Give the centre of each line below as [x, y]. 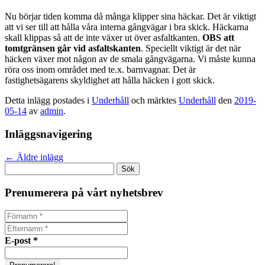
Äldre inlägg [39, 157]
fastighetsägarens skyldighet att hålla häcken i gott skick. [110, 80]
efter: [14, 177]
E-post [19, 241]
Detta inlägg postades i [48, 101]
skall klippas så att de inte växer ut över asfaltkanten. [104, 38]
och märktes [154, 101]
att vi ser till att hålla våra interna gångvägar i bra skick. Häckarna [127, 27]
